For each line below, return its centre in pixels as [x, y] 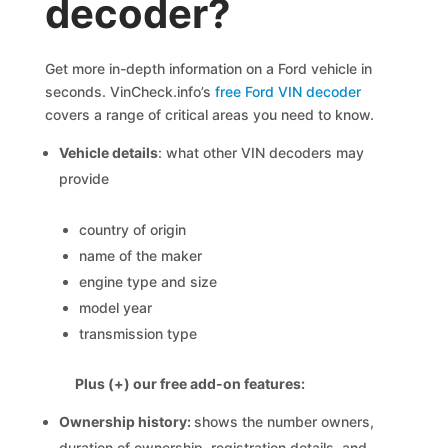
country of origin [133, 229]
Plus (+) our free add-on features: [190, 383]
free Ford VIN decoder [288, 91]
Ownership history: [127, 421]
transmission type [138, 333]
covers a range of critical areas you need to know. [210, 114]
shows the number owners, [284, 421]
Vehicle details [109, 152]
